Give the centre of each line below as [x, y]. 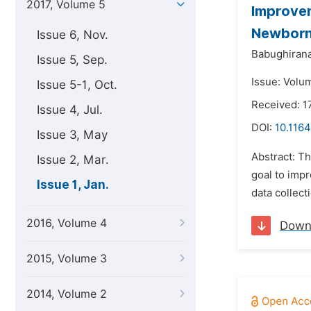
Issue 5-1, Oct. [77, 85]
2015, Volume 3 [67, 259]
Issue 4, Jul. [70, 110]
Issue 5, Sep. [72, 60]
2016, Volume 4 [67, 223]
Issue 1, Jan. [73, 185]
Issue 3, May [72, 135]
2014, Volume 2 [67, 294]
